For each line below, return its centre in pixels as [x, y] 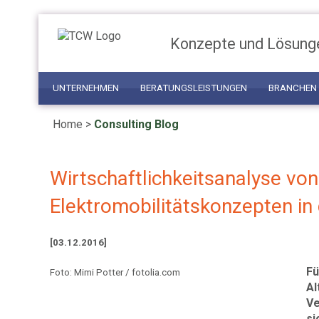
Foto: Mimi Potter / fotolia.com [115, 272]
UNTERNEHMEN [85, 88]
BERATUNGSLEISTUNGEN [193, 88]
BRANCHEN [292, 88]
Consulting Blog [136, 124]
